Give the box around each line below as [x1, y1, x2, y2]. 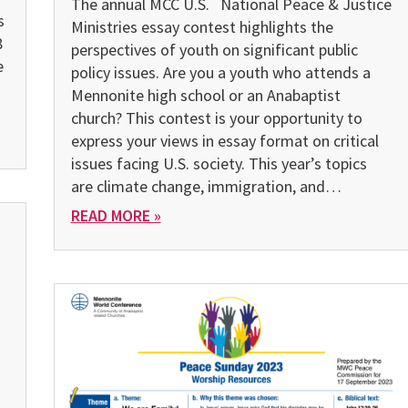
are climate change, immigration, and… [70, 175, 342, 197]
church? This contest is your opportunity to [70, 107, 362, 128]
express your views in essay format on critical [70, 129, 379, 151]
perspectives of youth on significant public [70, 38, 358, 60]
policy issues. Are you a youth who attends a [70, 61, 371, 83]
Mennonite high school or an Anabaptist [70, 84, 341, 106]
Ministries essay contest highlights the [70, 15, 333, 37]
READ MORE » [70, 204, 161, 226]
